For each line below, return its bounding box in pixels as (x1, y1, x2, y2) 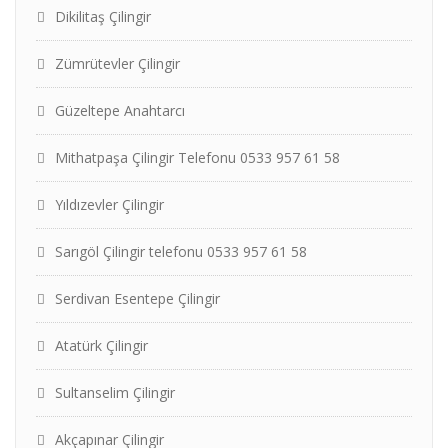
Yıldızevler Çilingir (55, 195, 164, 214)
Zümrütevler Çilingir (55, 54, 180, 73)
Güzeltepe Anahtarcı (55, 101, 185, 120)
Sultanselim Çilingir (55, 383, 175, 402)
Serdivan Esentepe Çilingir (55, 289, 220, 308)
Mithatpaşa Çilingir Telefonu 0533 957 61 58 (55, 148, 340, 167)
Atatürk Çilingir (55, 336, 148, 355)
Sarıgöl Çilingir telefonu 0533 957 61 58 (55, 242, 307, 261)
